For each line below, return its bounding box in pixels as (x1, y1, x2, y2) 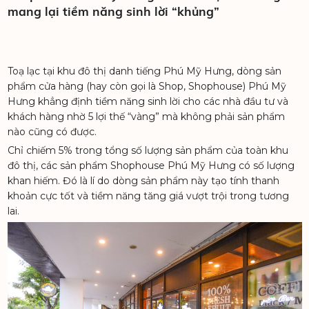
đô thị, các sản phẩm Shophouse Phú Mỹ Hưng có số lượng (7, 159, 295, 172)
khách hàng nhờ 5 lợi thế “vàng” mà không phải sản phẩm (7, 110, 285, 123)
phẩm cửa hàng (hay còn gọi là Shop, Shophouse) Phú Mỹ (7, 80, 286, 93)
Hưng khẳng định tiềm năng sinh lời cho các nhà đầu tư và (7, 95, 288, 108)
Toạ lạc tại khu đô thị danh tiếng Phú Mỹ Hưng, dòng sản (7, 65, 281, 78)
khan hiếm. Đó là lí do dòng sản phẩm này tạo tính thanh (7, 175, 279, 188)
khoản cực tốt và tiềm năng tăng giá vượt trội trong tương (7, 190, 289, 203)
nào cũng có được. (7, 126, 97, 139)
